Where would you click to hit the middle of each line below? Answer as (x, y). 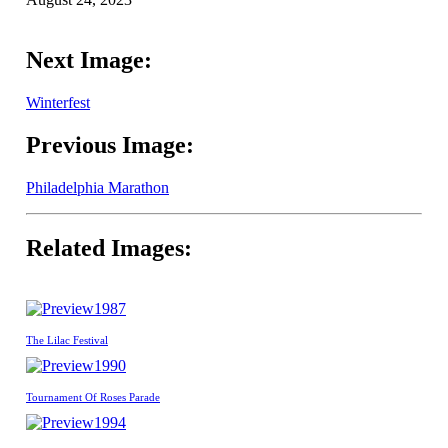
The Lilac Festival (67, 339)
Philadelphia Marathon (97, 187)
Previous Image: (110, 145)
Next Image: (89, 60)
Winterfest (58, 103)
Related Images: (109, 247)
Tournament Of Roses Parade (93, 396)
